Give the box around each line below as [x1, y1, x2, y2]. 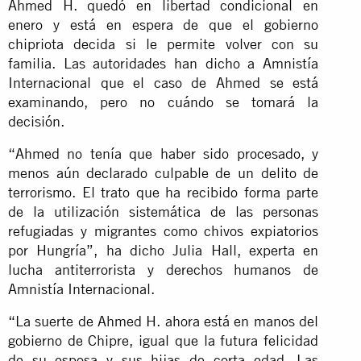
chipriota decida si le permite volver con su [8, 35, 319, 52]
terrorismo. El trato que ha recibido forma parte [8, 183, 319, 201]
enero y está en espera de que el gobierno [8, 15, 319, 33]
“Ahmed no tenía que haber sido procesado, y [8, 144, 319, 162]
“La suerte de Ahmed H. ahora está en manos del [8, 312, 319, 330]
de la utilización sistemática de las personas [8, 202, 319, 220]
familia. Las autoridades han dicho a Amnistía [8, 54, 319, 72]
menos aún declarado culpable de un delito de [8, 164, 319, 181]
